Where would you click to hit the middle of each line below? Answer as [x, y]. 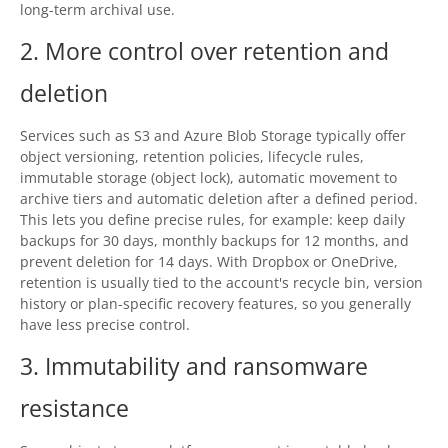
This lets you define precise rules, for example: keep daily [212, 220]
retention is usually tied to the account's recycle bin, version [221, 283]
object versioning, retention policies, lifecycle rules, [192, 157]
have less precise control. [105, 325]
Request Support [103, 111]
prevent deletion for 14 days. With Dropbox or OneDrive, [209, 262]
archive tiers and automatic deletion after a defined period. [219, 199]
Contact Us [85, 70]
